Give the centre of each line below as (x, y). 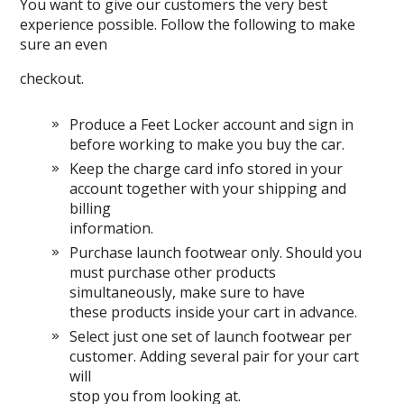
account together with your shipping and (208, 189)
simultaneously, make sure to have (188, 293)
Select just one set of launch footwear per (211, 337)
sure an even (64, 45)
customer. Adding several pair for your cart (215, 357)
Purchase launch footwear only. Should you (216, 253)
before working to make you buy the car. (207, 145)
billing (91, 209)
